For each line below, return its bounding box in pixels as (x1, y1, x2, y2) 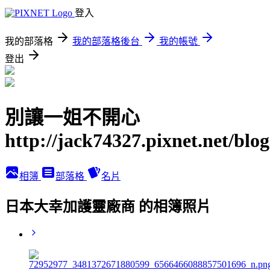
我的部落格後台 (72, 36, 140, 46)
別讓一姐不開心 (5, 107, 140, 129)
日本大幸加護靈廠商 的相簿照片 (5, 198, 211, 215)
